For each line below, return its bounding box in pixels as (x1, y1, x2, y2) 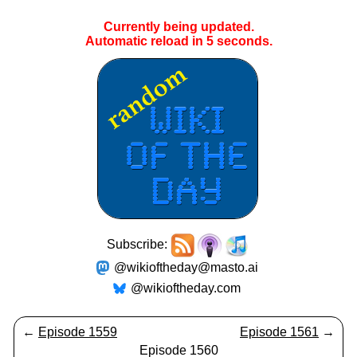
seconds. (213, 34, 273, 48)
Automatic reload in (84, 34, 206, 48)
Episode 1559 (38, 325, 117, 339)
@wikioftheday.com (131, 281, 241, 295)
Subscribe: (107, 237, 171, 252)
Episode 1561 (240, 325, 319, 339)
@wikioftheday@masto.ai (113, 261, 258, 274)
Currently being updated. (103, 20, 254, 33)
